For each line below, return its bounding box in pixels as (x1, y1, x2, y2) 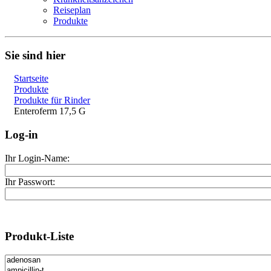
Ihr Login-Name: (5, 152, 70, 163)
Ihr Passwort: (5, 176, 55, 187)
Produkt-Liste (5, 230, 74, 243)
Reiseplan (53, 4, 91, 15)
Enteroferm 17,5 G (14, 106, 86, 117)
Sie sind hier (5, 48, 65, 62)
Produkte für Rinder (14, 95, 90, 106)
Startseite (14, 73, 48, 84)
